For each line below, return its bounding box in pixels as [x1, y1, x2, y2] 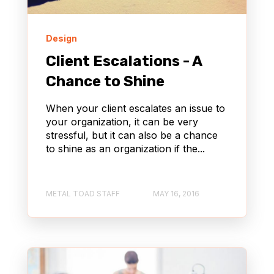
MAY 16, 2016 [153, 188, 199, 198]
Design [46, 33, 77, 44]
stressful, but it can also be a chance [46, 129, 218, 142]
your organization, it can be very [46, 116, 198, 128]
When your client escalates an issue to [46, 102, 225, 115]
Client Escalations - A [46, 53, 202, 70]
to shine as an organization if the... [46, 143, 205, 155]
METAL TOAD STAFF [46, 188, 120, 198]
